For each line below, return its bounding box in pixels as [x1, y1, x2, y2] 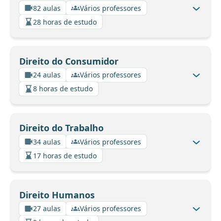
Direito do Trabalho [19, 122, 104, 134]
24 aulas [33, 70, 61, 80]
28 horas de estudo [33, 17, 97, 27]
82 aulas [33, 3, 61, 13]
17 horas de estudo [33, 150, 97, 160]
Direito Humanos [19, 188, 95, 201]
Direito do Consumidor [19, 55, 118, 67]
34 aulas [33, 137, 61, 147]
